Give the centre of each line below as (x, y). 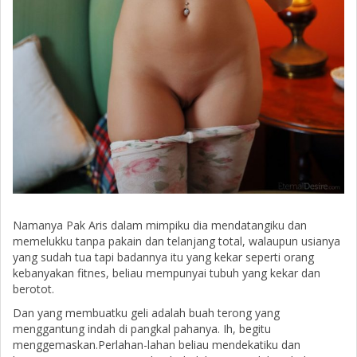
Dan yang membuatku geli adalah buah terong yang (146, 312)
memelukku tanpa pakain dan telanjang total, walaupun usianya (177, 241)
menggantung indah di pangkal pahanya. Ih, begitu (142, 328)
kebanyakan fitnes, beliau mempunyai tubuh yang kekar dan (167, 273)
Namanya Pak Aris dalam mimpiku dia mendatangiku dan (160, 225)
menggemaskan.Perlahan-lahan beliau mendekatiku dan (157, 344)
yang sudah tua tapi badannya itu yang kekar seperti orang (163, 257)
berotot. (33, 288)
